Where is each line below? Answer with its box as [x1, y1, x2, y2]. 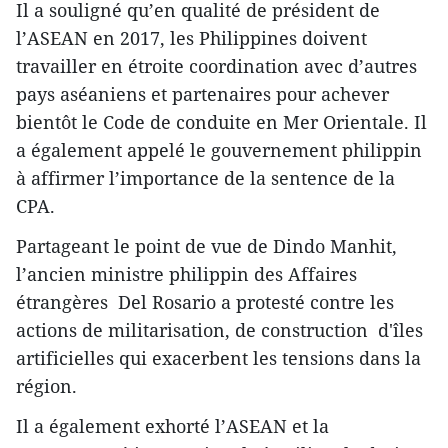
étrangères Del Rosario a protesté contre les [16, 290, 394, 315]
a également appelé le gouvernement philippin [16, 138, 422, 163]
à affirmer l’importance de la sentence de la [16, 166, 395, 191]
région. [16, 374, 77, 399]
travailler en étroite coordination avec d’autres [16, 54, 417, 79]
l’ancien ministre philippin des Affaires [16, 262, 357, 287]
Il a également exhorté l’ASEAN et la [16, 414, 329, 439]
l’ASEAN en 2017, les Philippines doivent [16, 26, 367, 51]
